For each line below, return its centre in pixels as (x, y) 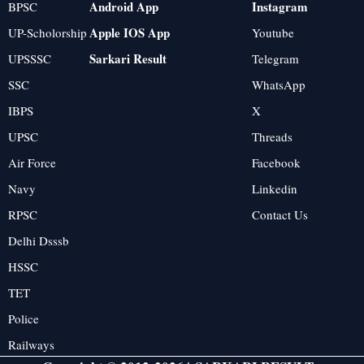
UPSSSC (30, 59)
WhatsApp (279, 85)
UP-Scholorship (48, 33)
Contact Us (280, 215)
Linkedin (275, 189)
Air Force (32, 163)
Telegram (275, 59)
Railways (31, 345)
